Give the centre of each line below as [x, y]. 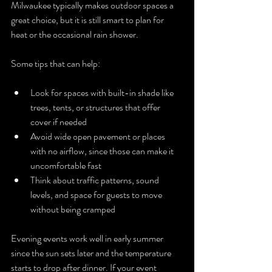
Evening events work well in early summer [88, 238]
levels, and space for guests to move [97, 195]
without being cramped [73, 209]
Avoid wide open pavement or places [99, 136]
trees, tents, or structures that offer [96, 107]
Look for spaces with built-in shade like [103, 93]
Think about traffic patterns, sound [96, 180]
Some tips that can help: [56, 63]
